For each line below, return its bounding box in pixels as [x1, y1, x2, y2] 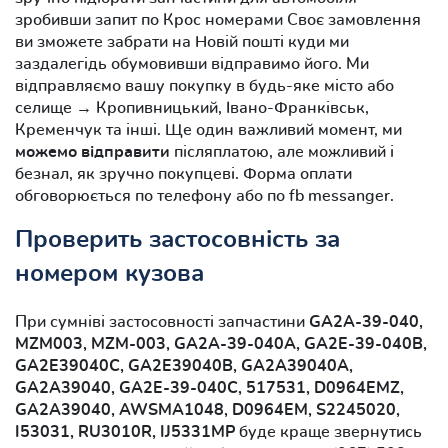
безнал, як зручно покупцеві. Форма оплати [15, 165, 352, 182]
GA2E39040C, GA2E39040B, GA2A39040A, [15, 357, 353, 374]
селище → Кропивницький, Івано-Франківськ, [15, 99, 369, 116]
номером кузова [15, 261, 204, 286]
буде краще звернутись [235, 423, 422, 440]
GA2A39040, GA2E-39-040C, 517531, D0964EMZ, [15, 379, 404, 396]
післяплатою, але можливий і [170, 143, 394, 160]
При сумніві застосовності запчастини [15, 313, 309, 330]
